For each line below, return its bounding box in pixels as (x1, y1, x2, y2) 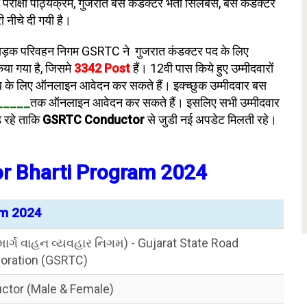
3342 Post (74, 61, 130, 75)
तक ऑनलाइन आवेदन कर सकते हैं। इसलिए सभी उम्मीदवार (30, 95, 280, 110)
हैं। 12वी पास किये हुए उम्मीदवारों (133, 61, 273, 75)
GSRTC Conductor (42, 112, 147, 127)
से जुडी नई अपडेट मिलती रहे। (147, 112, 277, 127)
